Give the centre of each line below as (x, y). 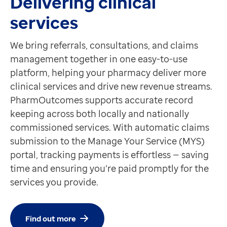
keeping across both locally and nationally (100, 114)
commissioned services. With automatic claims (110, 127)
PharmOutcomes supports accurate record (102, 100)
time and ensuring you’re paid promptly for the (109, 168)
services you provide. (54, 182)
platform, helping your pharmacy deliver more (108, 73)
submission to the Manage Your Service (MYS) (107, 141)
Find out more (51, 218)
